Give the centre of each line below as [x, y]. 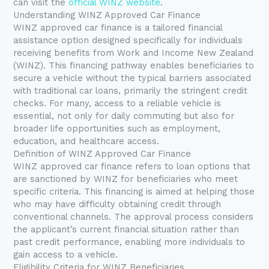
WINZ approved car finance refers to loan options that [132, 167]
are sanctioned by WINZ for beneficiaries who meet [126, 179]
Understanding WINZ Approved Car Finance [107, 15]
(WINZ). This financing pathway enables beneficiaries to [134, 66]
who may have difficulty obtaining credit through [117, 204]
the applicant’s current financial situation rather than [126, 230]
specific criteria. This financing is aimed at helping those [134, 192]
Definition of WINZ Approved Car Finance [102, 154]
